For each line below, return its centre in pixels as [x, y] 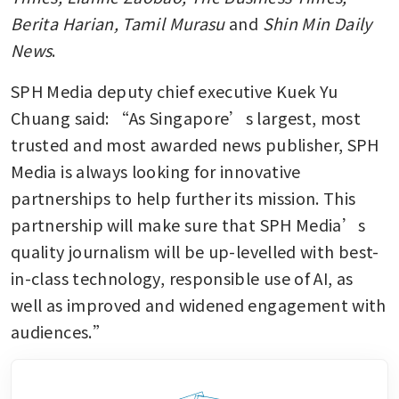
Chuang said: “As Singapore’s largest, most [186, 117]
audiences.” [60, 331]
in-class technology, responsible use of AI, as [182, 277]
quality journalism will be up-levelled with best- [195, 251]
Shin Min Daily [317, 23]
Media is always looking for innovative [156, 171]
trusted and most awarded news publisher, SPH [195, 144]
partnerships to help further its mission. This [183, 197]
